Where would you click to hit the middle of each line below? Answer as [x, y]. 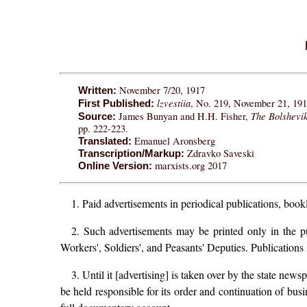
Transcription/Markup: [132, 154]
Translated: [105, 142]
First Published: [116, 104]
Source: [97, 117]
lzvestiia [174, 103]
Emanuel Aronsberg [174, 141]
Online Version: [115, 166]
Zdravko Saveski [220, 153]
